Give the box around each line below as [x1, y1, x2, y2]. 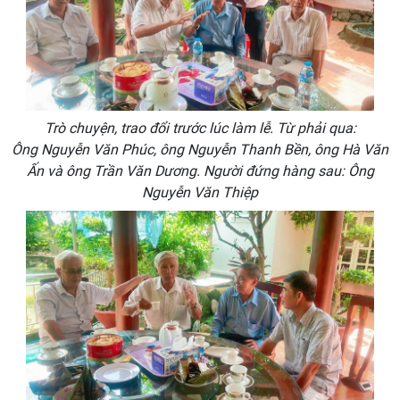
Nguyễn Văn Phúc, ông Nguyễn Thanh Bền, [41, 141, 314, 159]
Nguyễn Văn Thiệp [142, 184, 258, 202]
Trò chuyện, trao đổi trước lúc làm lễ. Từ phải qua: [44, 120, 356, 137]
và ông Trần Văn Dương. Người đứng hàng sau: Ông [43, 162, 374, 180]
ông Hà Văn [314, 141, 388, 159]
